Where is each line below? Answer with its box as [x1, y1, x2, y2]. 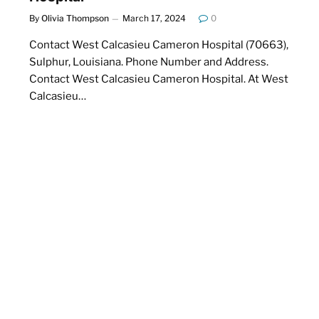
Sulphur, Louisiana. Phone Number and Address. [29, 55, 268, 68]
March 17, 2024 [122, 12, 186, 23]
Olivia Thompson [41, 12, 109, 23]
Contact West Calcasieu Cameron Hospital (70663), [29, 38, 288, 51]
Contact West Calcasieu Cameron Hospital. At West [29, 72, 288, 85]
